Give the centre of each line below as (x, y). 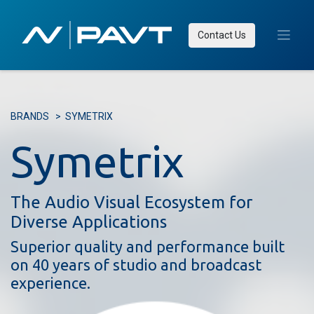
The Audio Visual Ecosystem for (131, 202)
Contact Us (221, 35)
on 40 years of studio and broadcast (136, 265)
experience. (50, 283)
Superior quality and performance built (148, 247)
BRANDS (30, 116)
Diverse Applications (89, 222)
